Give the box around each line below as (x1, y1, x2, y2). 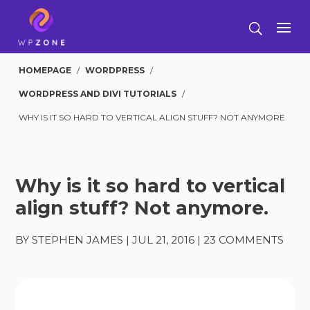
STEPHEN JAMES (32, 233, 124, 246)
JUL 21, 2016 (132, 233, 195, 246)
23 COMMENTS (203, 233, 284, 246)
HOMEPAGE (19, 65, 72, 75)
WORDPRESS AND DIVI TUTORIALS (19, 89, 177, 99)
